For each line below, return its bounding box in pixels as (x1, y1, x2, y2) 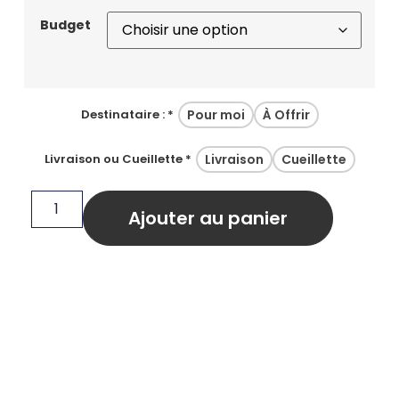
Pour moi (186, 105, 245, 124)
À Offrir (262, 105, 310, 124)
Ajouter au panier (127, 205, 288, 231)
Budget (39, 16, 91, 35)
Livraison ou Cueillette (44, 151, 183, 168)
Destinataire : (80, 106, 165, 124)
